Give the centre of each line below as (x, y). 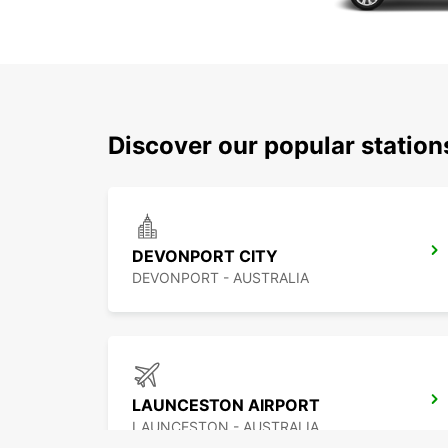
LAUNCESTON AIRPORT (226, 405)
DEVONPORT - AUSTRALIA (220, 278)
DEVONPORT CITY (205, 256)
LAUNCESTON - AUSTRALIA (225, 427)
